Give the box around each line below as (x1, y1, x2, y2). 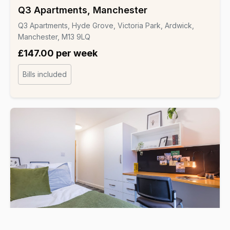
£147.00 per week (18, 47, 98, 59)
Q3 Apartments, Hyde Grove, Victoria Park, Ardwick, (18, 21, 194, 30)
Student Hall (18, 219, 59, 228)
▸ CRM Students (59, 219, 112, 228)
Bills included (23, 69, 67, 79)
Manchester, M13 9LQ (18, 32, 90, 41)
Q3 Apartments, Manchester (18, 4, 147, 15)
